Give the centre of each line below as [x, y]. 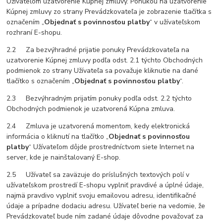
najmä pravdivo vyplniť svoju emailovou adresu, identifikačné [102, 196]
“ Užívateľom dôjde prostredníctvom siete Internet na [112, 147]
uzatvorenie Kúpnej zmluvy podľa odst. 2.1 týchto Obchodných [105, 60]
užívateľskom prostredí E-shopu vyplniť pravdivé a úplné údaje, [105, 185]
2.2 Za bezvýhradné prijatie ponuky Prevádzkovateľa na [98, 50]
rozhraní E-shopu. [34, 33]
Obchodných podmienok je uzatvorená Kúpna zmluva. [91, 109]
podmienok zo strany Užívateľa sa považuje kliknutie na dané [103, 71]
